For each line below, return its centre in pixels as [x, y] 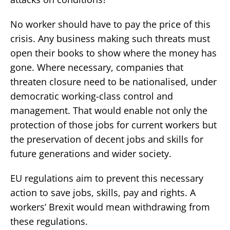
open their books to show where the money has [113, 53]
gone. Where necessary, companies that [97, 68]
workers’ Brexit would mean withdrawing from [110, 207]
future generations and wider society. [91, 154]
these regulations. [49, 222]
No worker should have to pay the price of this [110, 24]
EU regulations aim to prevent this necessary [107, 178]
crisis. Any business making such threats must [110, 39]
